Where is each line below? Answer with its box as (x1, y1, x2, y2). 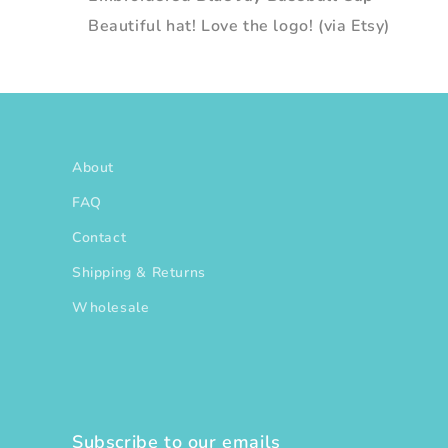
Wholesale (72, 298, 150, 317)
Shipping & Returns (72, 263, 206, 282)
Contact (72, 228, 127, 247)
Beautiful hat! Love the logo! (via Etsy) (88, 15, 390, 37)
